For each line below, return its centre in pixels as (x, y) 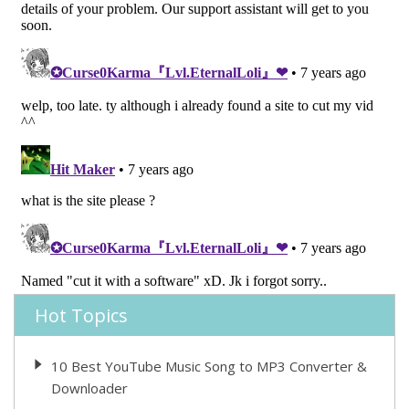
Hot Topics (81, 315)
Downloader (89, 388)
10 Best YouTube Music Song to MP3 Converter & (209, 366)
